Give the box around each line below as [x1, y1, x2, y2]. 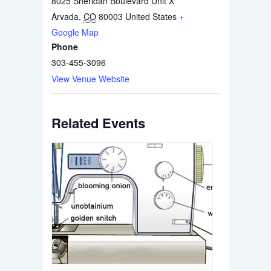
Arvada [51, 10, 79, 22]
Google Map [51, 25, 99, 38]
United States [125, 10, 177, 22]
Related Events [51, 113, 145, 132]
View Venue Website [51, 72, 129, 85]
